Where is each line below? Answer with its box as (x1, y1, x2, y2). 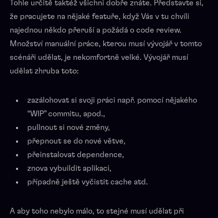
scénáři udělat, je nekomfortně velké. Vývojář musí (10, 53, 188, 61)
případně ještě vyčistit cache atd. (27, 178, 148, 186)
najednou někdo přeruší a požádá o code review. (10, 26, 182, 34)
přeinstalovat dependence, (27, 150, 124, 159)
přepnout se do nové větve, (27, 137, 126, 145)
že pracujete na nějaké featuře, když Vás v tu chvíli (10, 12, 189, 20)
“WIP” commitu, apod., (27, 109, 105, 118)
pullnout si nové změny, (27, 123, 110, 131)
